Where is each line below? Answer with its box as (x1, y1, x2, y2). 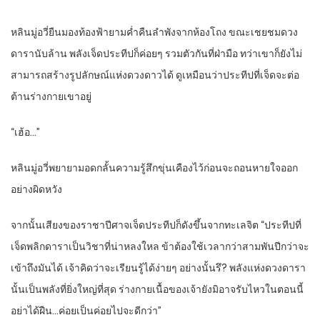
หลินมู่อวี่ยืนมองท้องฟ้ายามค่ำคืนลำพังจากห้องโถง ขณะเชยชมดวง (11, 25, 298, 40)
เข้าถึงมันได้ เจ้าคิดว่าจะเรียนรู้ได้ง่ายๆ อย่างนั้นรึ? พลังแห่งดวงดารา (11, 261, 306, 276)
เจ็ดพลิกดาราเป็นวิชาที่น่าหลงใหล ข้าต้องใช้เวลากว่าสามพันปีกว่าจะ (11, 239, 309, 254)
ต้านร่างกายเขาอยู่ (11, 89, 91, 104)
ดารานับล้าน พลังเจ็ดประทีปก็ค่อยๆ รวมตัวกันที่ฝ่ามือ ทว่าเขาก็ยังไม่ (11, 46, 302, 61)
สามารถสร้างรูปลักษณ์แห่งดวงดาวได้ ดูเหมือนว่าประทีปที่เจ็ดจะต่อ (11, 68, 299, 83)
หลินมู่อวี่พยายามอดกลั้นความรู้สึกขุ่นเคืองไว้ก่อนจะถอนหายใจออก (11, 161, 298, 176)
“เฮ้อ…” (11, 125, 40, 140)
